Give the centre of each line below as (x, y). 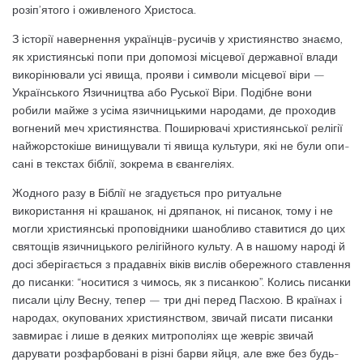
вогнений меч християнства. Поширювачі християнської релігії (177, 128)
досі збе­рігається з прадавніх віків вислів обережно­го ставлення (181, 265)
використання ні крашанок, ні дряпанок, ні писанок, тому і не (173, 211)
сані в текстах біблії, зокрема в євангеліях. (123, 164)
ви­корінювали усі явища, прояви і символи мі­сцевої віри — (169, 75)
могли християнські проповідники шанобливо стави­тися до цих (179, 229)
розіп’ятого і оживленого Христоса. (104, 10)
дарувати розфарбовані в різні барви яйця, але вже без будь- (176, 354)
